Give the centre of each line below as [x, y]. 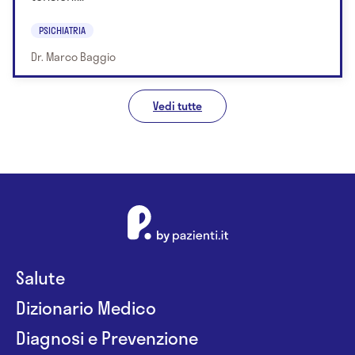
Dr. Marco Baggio [73, 56]
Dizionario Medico [86, 307]
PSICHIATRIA [62, 30]
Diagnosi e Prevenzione [107, 337]
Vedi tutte [177, 105]
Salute [40, 277]
